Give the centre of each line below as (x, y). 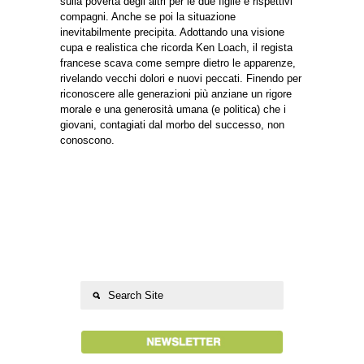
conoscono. (87, 140)
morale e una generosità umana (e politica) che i (173, 109)
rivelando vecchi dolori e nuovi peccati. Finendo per (181, 78)
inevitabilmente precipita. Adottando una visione (172, 32)
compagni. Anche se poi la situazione (148, 16)
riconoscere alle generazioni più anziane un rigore (176, 93)
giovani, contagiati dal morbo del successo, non (172, 124)
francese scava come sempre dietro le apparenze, (178, 63)
